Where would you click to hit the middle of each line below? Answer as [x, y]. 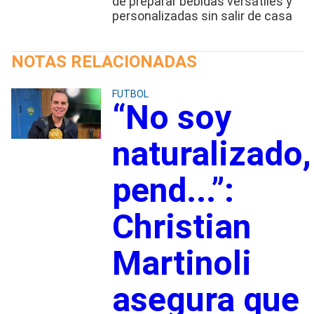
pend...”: [173, 190]
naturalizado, [211, 153]
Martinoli [182, 263]
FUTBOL [130, 94]
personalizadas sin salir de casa [202, 15]
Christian [181, 226]
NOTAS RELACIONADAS [104, 61]
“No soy [171, 117]
